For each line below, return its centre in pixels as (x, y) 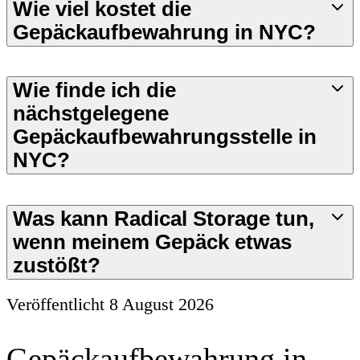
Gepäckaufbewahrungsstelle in (165, 137)
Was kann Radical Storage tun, (164, 218)
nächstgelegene (91, 114)
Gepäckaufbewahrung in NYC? (164, 32)
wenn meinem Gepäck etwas (152, 241)
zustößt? (57, 265)
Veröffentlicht (58, 305)
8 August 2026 (162, 305)
